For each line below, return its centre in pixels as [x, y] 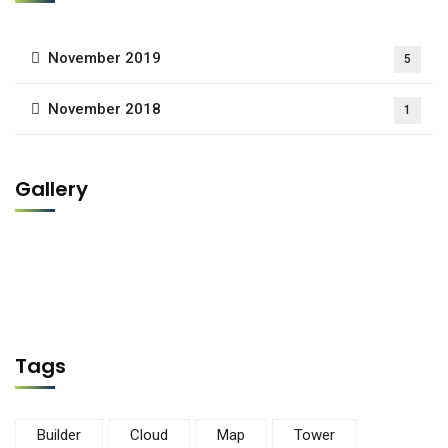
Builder [59, 434]
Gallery [51, 188]
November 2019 [104, 57]
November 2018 [104, 108]
